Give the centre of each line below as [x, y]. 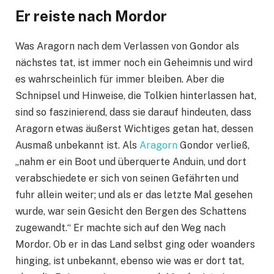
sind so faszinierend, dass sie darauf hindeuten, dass [133, 112]
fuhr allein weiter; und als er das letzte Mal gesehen [134, 194]
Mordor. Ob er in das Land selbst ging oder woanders [135, 244]
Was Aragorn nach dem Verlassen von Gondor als [127, 46]
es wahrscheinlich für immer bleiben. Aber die [120, 79]
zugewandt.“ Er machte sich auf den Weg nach [120, 228]
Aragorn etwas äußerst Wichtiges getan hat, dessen [134, 128]
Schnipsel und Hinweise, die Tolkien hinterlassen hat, [136, 95]
